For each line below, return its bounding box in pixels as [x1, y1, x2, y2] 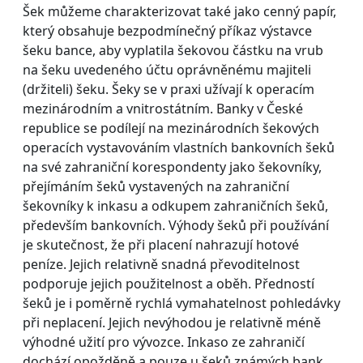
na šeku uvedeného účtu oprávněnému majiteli [23, 60, 311, 79]
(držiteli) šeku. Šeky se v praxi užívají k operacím [23, 79, 314, 98]
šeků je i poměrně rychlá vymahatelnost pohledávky [23, 293, 340, 312]
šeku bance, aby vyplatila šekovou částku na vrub [23, 41, 323, 59]
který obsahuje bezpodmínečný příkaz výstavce [23, 21, 312, 40]
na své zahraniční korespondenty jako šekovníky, [23, 157, 322, 176]
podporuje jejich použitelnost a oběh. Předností [23, 274, 314, 293]
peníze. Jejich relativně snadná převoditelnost [23, 254, 300, 273]
